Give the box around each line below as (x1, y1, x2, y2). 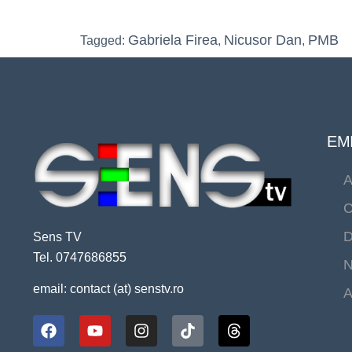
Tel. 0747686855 (33, 250, 126, 264)
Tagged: (80, 34, 128, 48)
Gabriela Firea (128, 32, 218, 49)
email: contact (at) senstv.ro (33, 282, 184, 296)
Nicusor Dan (224, 32, 302, 49)
